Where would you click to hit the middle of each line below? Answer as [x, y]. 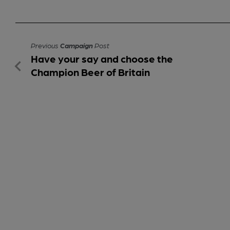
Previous [45, 45]
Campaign [76, 45]
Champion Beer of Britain [90, 72]
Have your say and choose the [102, 58]
